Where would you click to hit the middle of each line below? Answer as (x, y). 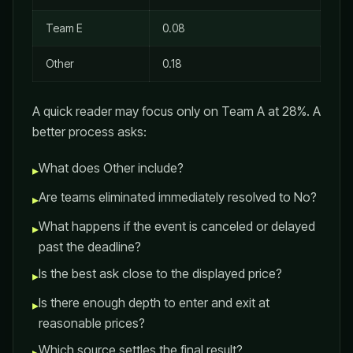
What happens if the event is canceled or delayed (177, 226)
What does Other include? (111, 168)
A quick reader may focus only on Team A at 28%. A (176, 111)
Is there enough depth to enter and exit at (154, 303)
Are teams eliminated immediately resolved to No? (178, 197)
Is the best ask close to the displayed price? (160, 273)
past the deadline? (90, 247)
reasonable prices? (92, 323)
